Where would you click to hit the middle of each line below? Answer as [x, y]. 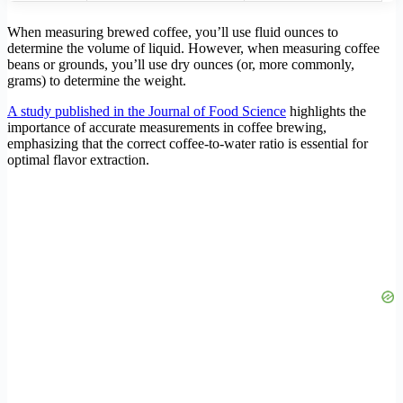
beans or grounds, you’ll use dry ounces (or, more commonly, [181, 65]
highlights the [326, 112]
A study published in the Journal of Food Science [147, 112]
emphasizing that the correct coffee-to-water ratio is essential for [188, 144]
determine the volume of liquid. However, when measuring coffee [193, 49]
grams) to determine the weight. [97, 81]
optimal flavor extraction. [78, 160]
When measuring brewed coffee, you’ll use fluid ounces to [173, 32]
